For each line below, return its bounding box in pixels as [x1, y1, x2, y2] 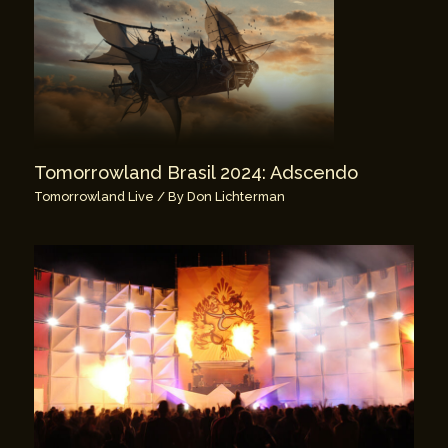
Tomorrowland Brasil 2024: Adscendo [34, 161, 359, 183]
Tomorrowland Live [34, 188, 155, 204]
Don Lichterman [187, 188, 286, 204]
